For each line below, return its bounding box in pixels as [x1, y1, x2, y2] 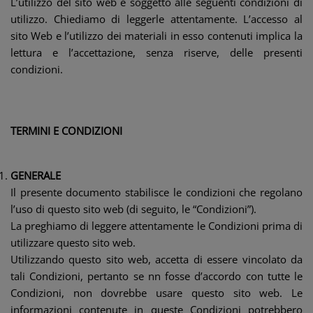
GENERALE [10, 168, 61, 182]
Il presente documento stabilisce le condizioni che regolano [10, 185, 303, 199]
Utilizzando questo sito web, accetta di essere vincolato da [10, 252, 303, 266]
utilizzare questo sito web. [10, 235, 136, 249]
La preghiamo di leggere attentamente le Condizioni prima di [10, 219, 303, 233]
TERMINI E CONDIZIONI [10, 124, 122, 138]
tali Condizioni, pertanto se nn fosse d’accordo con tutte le [10, 269, 303, 283]
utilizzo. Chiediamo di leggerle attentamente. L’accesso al [10, 12, 303, 26]
